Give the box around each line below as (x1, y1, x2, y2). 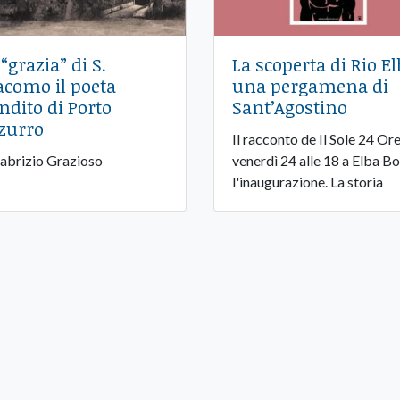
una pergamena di (231, 73, 388, 99)
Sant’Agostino (231, 95, 347, 121)
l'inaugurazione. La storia (231, 173, 383, 191)
